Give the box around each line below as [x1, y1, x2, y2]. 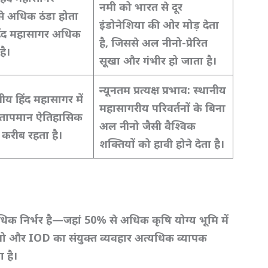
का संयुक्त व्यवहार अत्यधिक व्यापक [53, 230, 208, 245]
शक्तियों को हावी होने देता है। [99, 136, 225, 151]
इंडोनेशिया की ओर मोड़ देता [99, 17, 220, 32]
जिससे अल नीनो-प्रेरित [111, 35, 208, 50]
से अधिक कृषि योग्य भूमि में [109, 212, 229, 227]
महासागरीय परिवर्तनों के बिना [99, 100, 226, 115]
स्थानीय [193, 82, 227, 97]
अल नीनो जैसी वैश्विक [99, 118, 196, 133]
